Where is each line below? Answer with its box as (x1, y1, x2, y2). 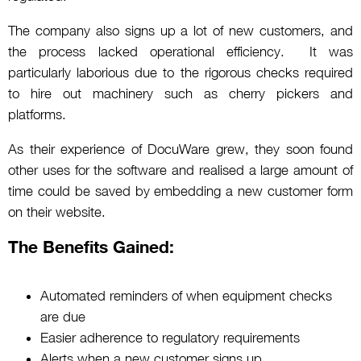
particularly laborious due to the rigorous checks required (8, 64, 353, 81)
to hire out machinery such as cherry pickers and (8, 85, 353, 102)
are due (40, 308, 85, 325)
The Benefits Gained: (8, 236, 174, 256)
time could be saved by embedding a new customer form (8, 182, 353, 199)
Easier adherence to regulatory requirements (40, 329, 300, 346)
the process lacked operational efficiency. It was (8, 43, 353, 60)
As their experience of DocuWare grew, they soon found (8, 140, 353, 157)
